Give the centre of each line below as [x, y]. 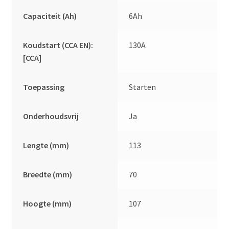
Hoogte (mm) [48, 203]
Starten [143, 87]
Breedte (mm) [48, 174]
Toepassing [44, 87]
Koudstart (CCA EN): [58, 45]
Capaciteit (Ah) [50, 16]
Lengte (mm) [46, 145]
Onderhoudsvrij [51, 116]
